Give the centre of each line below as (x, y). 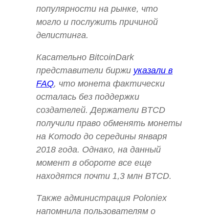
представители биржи (85, 71)
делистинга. (62, 35)
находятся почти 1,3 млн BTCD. (104, 176)
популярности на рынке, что (97, 9)
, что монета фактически (109, 84)
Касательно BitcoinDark (85, 57)
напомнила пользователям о (96, 211)
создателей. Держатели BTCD (101, 110)
